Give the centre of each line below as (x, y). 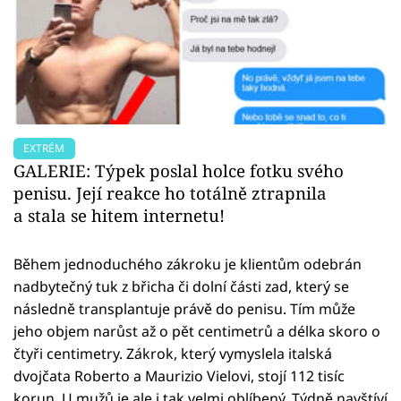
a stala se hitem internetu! (119, 215)
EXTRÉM (44, 148)
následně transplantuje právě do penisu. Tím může (184, 308)
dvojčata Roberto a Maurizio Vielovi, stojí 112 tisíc (179, 375)
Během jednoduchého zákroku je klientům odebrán (188, 264)
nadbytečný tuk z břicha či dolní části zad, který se (181, 286)
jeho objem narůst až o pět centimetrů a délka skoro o (197, 331)
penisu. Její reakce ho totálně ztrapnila (170, 192)
